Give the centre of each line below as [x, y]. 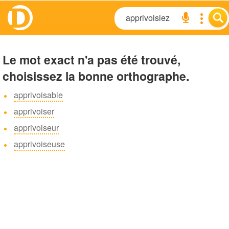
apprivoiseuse [39, 144]
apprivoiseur [36, 128]
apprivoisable [38, 95]
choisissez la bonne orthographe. [96, 76]
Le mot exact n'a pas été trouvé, [91, 60]
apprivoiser [34, 111]
